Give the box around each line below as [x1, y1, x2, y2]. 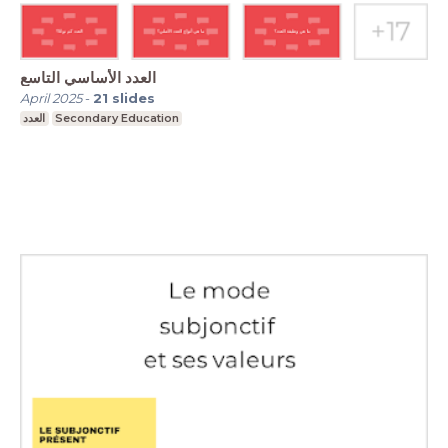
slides [112, 90, 155, 107]
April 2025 [20, 90, 82, 107]
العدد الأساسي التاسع [20, 68, 156, 88]
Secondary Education [54, 111, 179, 126]
